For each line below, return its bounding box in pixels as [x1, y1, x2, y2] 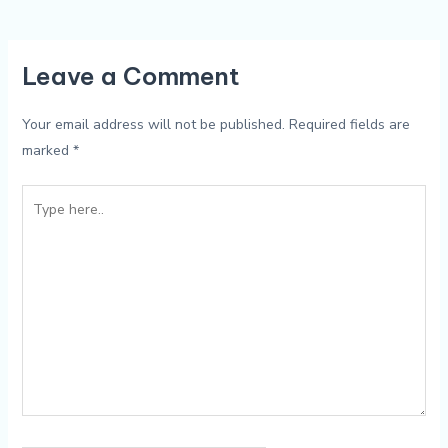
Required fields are [288, 115, 410, 135]
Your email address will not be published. [21, 115, 285, 135]
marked [21, 141, 73, 161]
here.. [20, 213, 56, 233]
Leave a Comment [21, 61, 240, 92]
